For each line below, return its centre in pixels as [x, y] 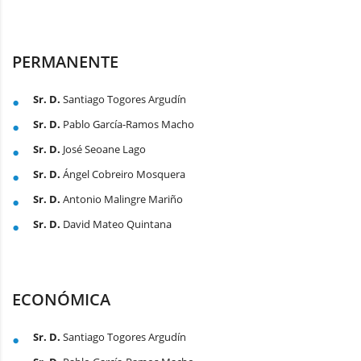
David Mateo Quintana [116, 224]
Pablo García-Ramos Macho [127, 124]
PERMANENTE [65, 62]
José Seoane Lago [103, 149]
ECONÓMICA [61, 300]
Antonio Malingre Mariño [122, 199]
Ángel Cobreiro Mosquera [123, 174]
